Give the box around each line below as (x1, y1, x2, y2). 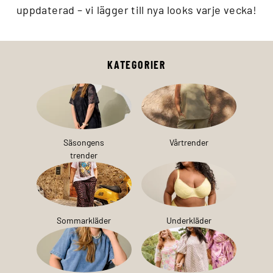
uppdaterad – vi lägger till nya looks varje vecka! (16, 1, 257, 16)
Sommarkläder (57, 214, 112, 226)
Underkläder (166, 214, 212, 226)
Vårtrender (169, 136, 209, 148)
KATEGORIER (107, 57, 166, 71)
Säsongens (63, 136, 105, 148)
